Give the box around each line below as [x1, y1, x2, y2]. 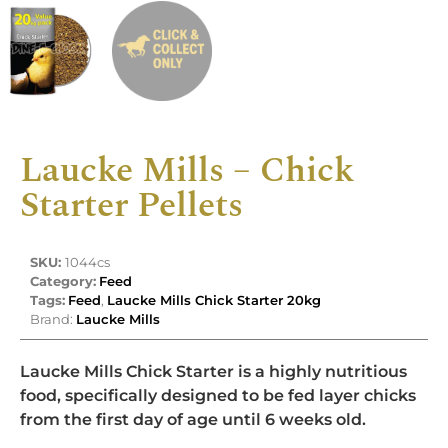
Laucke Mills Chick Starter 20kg [107, 291, 321, 308]
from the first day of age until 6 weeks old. [20, 409, 366, 429]
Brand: [30, 310, 76, 327]
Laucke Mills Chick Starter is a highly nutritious [20, 361, 407, 381]
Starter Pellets [20, 178, 243, 232]
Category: [30, 272, 96, 289]
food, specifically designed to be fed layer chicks [20, 385, 416, 405]
